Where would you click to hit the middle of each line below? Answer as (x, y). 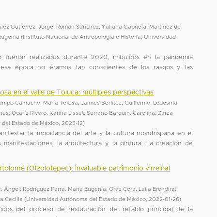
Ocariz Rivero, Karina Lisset (48, 113)
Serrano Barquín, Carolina (121, 113)
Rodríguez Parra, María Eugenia (65, 189)
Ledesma (165, 103)
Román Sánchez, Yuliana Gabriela (101, 27)
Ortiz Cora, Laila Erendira (142, 189)
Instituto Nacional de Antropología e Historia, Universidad (100, 37)
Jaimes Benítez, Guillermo (116, 103)
